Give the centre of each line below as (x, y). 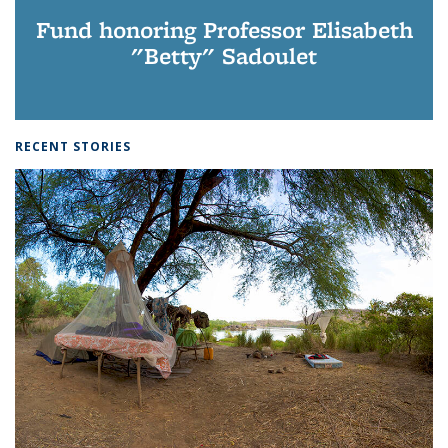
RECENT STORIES (73, 147)
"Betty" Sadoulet (224, 56)
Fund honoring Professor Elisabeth (224, 30)
